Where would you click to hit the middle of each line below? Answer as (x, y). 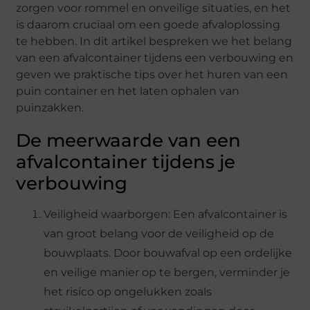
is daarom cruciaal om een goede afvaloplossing (148, 24)
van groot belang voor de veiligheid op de (159, 233)
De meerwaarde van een (129, 140)
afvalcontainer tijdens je (126, 162)
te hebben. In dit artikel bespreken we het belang (154, 41)
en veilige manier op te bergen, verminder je (167, 272)
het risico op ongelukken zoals (128, 291)
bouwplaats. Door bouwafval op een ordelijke (168, 253)
